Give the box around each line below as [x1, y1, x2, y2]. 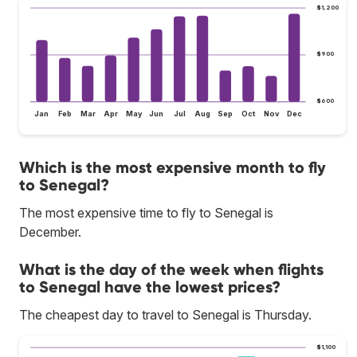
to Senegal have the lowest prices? [19, 277, 280, 297]
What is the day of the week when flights [19, 260, 324, 280]
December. [19, 224, 81, 241]
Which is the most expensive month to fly [19, 158, 326, 178]
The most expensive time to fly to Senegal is [19, 205, 273, 222]
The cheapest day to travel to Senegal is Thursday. [19, 307, 312, 324]
